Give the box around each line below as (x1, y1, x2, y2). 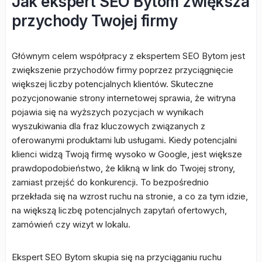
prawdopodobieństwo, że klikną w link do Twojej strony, (12, 163, 235, 174)
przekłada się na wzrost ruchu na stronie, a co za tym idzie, (12, 191, 248, 202)
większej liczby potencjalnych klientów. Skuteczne (12, 78, 213, 89)
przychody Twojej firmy (12, 12, 177, 30)
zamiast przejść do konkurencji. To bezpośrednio (12, 177, 209, 188)
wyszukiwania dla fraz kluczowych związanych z (12, 120, 205, 132)
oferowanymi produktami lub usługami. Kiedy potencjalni (12, 135, 237, 146)
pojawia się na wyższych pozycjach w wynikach (12, 106, 204, 118)
